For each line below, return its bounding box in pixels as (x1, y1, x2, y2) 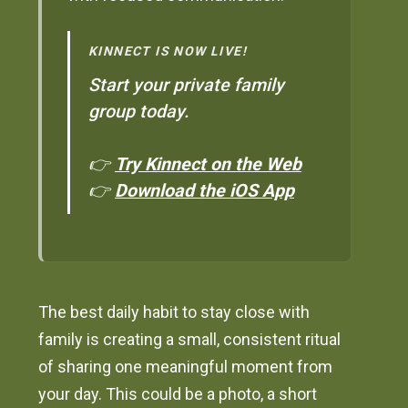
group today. (88, 100, 189, 122)
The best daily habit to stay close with (38, 302, 311, 322)
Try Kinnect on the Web (115, 153, 301, 175)
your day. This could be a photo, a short (38, 384, 318, 404)
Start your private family (88, 74, 284, 96)
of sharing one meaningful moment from (38, 357, 333, 377)
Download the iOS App (115, 179, 294, 201)
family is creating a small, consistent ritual (38, 330, 342, 350)
